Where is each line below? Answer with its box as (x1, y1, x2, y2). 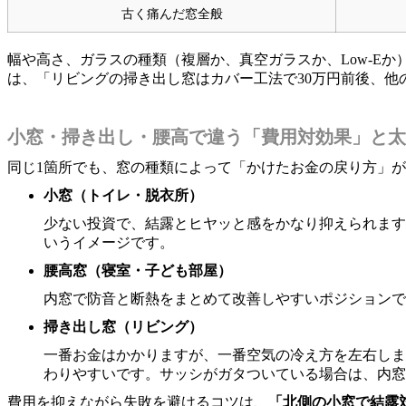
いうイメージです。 (43, 234, 174, 250)
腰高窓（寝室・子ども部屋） (43, 262, 232, 278)
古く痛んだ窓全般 (121, 6, 223, 21)
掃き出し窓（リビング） (43, 318, 203, 334)
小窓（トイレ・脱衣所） (43, 187, 203, 203)
